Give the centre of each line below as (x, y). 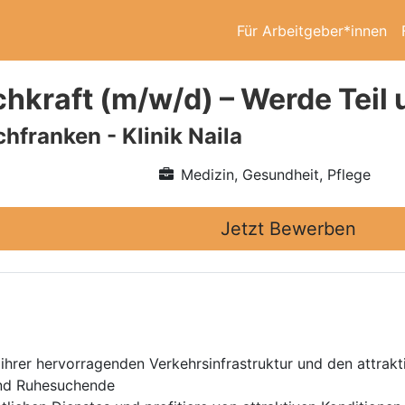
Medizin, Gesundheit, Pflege (275, 174)
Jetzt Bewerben (288, 229)
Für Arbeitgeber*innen (312, 30)
